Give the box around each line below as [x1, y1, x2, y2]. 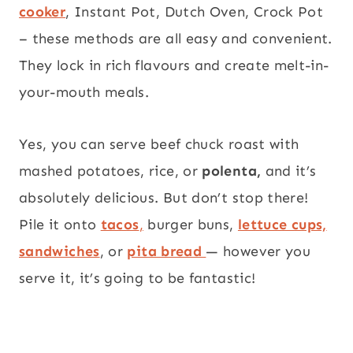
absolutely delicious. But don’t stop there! [19, 189, 309, 207]
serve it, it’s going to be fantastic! [19, 269, 256, 288]
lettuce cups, [237, 216, 327, 234]
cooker [19, 3, 66, 21]
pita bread [127, 243, 206, 261]
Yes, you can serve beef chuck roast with [19, 136, 299, 154]
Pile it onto [19, 216, 101, 234]
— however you [206, 243, 311, 261]
